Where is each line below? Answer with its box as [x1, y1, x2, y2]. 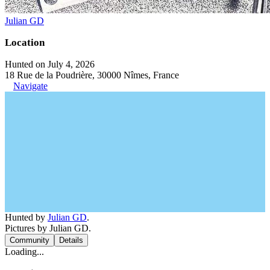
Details [59, 236, 83, 245]
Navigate [13, 81, 48, 91]
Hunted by [5, 212, 48, 222]
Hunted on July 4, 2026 [5, 59, 95, 69]
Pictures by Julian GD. [5, 223, 91, 233]
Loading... [5, 246, 44, 257]
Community [10, 236, 49, 245]
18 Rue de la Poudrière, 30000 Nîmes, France [5, 70, 179, 80]
